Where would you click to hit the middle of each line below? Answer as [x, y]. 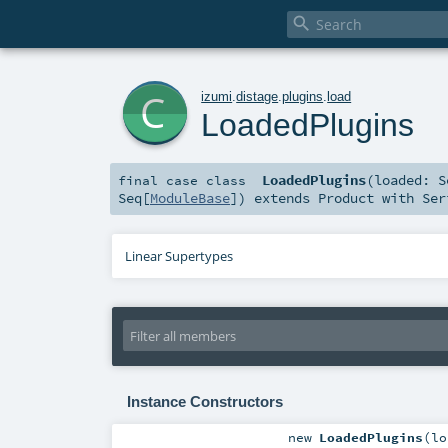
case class [206, 180]
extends [282, 198]
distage [257, 96]
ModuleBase [190, 198]
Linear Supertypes [179, 256]
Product [346, 198]
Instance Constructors [204, 401]
